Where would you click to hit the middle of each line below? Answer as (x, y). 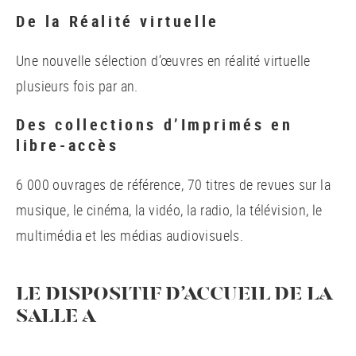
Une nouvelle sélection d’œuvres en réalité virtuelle (163, 60)
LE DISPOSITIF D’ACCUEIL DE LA (174, 295)
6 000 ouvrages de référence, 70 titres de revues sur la (173, 184)
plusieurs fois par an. (77, 86)
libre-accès (68, 145)
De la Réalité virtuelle (118, 21)
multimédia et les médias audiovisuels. (130, 235)
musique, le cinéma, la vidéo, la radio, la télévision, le (169, 210)
